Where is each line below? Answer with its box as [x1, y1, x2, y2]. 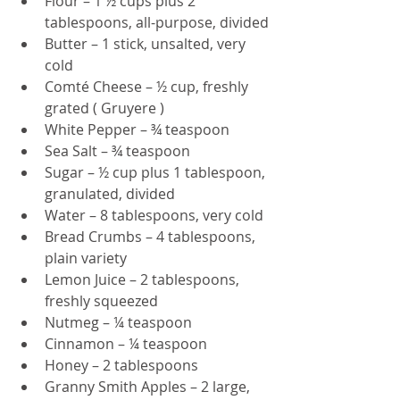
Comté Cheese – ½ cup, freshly [45, 77, 252, 97]
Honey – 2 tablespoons [45, 355, 198, 376]
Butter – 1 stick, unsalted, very [45, 34, 249, 54]
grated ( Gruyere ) [45, 98, 168, 119]
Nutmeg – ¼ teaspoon [45, 312, 192, 333]
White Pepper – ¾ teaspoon [45, 120, 229, 140]
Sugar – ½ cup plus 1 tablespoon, [45, 162, 269, 183]
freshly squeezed [45, 291, 158, 312]
